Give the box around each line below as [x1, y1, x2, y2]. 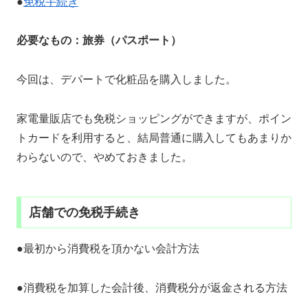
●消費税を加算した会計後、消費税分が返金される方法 [16, 281, 287, 294]
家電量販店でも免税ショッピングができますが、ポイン [16, 112, 291, 124]
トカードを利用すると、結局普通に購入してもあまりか [16, 131, 291, 144]
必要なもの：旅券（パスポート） [16, 34, 181, 47]
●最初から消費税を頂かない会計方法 [16, 242, 199, 254]
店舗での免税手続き [28, 205, 140, 219]
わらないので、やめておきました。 [16, 151, 192, 163]
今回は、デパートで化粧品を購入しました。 [16, 74, 236, 86]
